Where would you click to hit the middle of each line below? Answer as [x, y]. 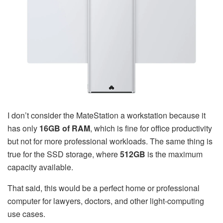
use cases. [26, 214]
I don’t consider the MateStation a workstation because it [107, 115]
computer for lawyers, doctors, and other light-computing [106, 201]
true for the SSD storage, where [64, 154]
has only [23, 128]
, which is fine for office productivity [151, 128]
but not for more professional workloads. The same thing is [110, 141]
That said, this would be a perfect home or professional [104, 188]
